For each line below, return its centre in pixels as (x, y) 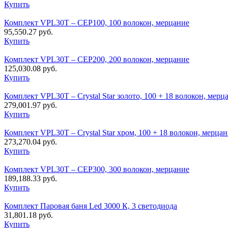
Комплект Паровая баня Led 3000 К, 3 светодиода (91, 206)
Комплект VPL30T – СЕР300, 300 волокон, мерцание (97, 169)
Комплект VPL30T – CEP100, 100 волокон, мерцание (97, 23)
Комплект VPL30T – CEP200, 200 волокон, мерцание (97, 60)
